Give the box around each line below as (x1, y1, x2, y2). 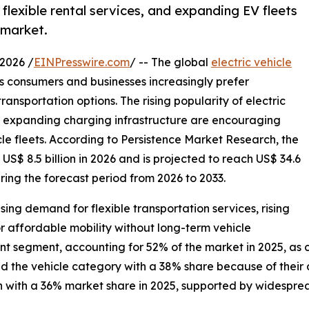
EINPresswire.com (34, 55, 130, 70)
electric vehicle (211, 55, 292, 70)
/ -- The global (130, 55, 211, 70)
